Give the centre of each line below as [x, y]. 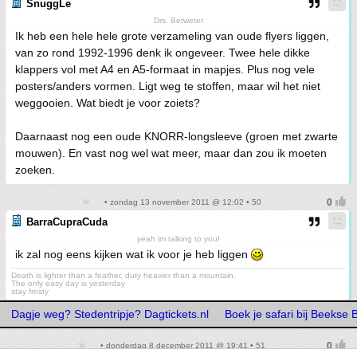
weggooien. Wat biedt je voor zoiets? [108, 103]
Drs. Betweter [178, 20]
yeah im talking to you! [178, 239]
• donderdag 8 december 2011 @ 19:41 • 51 [182, 345]
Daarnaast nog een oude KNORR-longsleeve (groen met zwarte [177, 136]
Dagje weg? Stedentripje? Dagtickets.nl [110, 314]
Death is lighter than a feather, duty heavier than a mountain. [124, 275]
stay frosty [30, 291]
